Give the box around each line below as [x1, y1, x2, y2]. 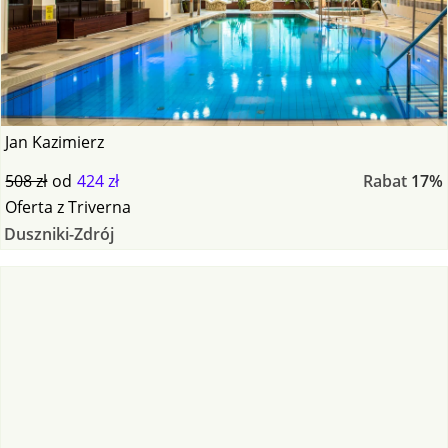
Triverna [68, 195, 132, 218]
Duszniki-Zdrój [3, 222, 114, 245]
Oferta [5, 195, 54, 218]
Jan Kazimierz [5, 130, 105, 153]
